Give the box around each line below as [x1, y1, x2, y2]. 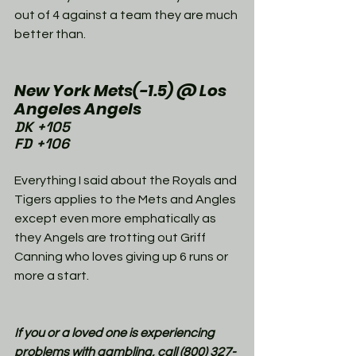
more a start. [14, 269, 91, 282]
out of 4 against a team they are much [14, 8, 240, 21]
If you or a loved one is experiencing [14, 326, 217, 339]
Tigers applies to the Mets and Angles [14, 192, 238, 206]
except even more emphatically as [14, 211, 219, 225]
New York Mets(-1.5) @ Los [14, 79, 230, 102]
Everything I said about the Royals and [14, 173, 239, 187]
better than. [14, 27, 88, 41]
